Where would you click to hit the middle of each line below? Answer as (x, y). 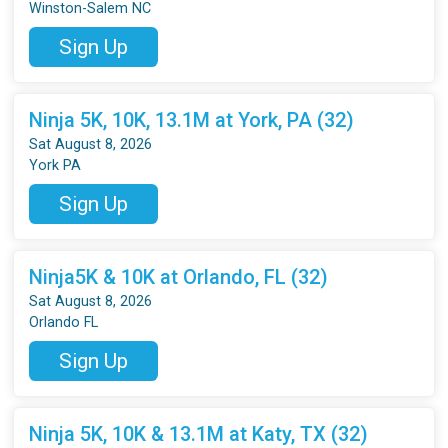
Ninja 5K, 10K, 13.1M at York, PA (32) (192, 119)
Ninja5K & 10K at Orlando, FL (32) (179, 276)
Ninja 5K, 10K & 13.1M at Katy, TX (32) (199, 433)
